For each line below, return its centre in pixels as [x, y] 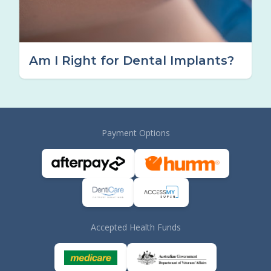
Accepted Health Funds [135, 227]
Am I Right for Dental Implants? [132, 60]
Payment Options [135, 133]
